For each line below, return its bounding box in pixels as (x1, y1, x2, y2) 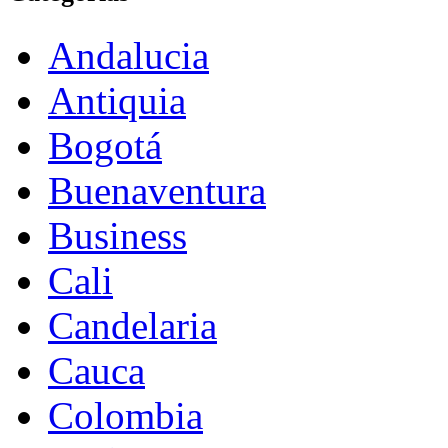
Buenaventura (48, 168, 266, 212)
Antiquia (48, 78, 186, 122)
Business (48, 213, 187, 257)
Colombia (48, 393, 203, 437)
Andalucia (48, 33, 209, 77)
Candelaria (48, 303, 217, 347)
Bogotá (48, 123, 162, 167)
